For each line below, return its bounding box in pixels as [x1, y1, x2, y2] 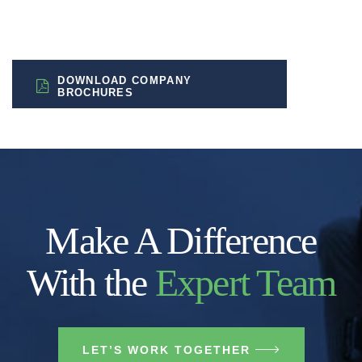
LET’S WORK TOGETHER [82, 343, 250, 356]
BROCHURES [57, 86, 134, 99]
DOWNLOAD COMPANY [57, 74, 192, 86]
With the [26, 261, 155, 304]
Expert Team [154, 261, 336, 304]
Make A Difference [45, 219, 317, 262]
